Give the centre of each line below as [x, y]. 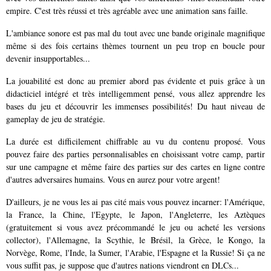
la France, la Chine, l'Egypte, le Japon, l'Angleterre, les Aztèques [135, 215]
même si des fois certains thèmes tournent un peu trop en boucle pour [135, 46]
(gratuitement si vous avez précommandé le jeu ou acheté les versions [135, 227]
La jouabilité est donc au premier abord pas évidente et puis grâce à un [135, 81]
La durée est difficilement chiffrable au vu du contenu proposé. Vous [135, 142]
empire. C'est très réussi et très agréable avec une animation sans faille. [127, 11]
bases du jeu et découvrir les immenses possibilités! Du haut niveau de [135, 106]
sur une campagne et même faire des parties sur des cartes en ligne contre [135, 167]
